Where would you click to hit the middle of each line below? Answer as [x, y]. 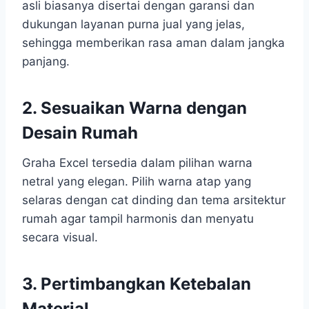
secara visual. [60, 238]
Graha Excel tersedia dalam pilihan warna [137, 163]
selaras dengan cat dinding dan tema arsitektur [154, 200]
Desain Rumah [80, 133]
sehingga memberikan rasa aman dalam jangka [153, 43]
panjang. [46, 62]
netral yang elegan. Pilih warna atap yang [137, 182]
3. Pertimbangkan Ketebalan [137, 284]
